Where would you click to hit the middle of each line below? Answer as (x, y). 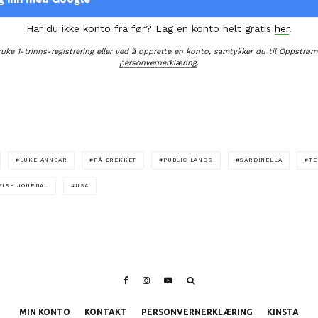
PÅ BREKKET (115, 160)
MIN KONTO (45, 312)
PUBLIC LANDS (188, 160)
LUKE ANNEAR (43, 160)
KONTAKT (106, 312)
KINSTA (283, 312)
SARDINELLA (261, 160)
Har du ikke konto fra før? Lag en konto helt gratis (150, 29)
